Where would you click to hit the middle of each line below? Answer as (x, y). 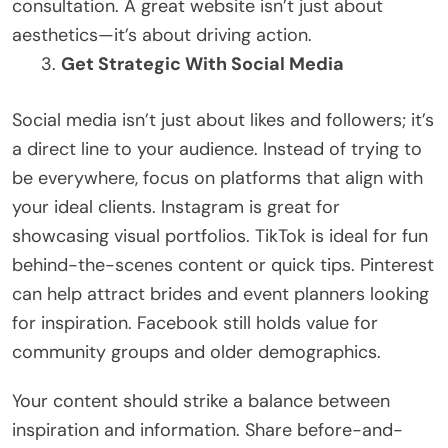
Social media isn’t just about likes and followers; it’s (223, 119)
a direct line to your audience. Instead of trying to (217, 148)
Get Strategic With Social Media (202, 63)
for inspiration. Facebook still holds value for (195, 322)
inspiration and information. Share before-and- (207, 429)
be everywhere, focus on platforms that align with (217, 177)
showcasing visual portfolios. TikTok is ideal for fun (220, 235)
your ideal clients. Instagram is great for (176, 206)
